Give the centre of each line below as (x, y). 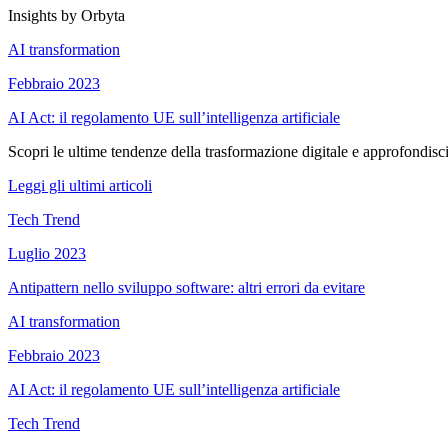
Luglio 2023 (47, 253)
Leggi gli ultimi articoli (80, 185)
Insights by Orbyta (66, 15)
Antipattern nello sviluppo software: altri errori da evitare (186, 287)
